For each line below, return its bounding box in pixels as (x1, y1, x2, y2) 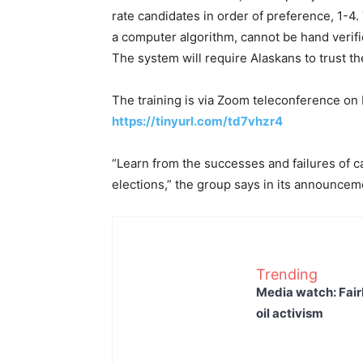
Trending (256, 265, 318, 283)
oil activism (256, 305, 323, 321)
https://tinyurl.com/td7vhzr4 (112, 113, 283, 129)
